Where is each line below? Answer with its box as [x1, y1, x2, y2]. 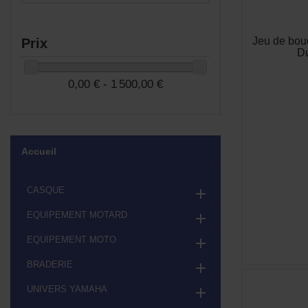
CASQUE [27, 185, 65, 196]
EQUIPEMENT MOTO [27, 234, 116, 245]
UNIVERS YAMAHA [27, 284, 107, 295]
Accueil [21, 146, 56, 157]
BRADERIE [27, 259, 73, 270]
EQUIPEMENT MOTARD [27, 210, 127, 221]
